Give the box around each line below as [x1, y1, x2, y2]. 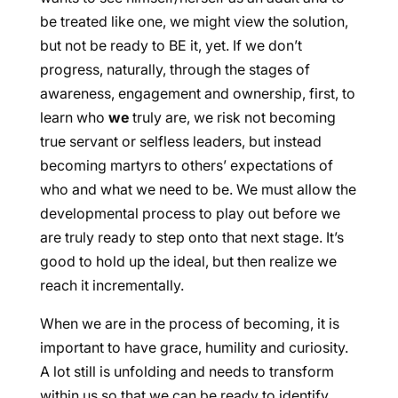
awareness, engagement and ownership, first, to [39, 84, 355, 102]
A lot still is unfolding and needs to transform [39, 362, 334, 380]
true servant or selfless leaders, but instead [39, 132, 322, 150]
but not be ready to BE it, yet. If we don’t [39, 36, 302, 54]
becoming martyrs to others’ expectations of [39, 156, 333, 174]
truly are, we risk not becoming [128, 108, 336, 126]
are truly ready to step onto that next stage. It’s [39, 228, 344, 246]
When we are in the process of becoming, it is [39, 314, 339, 332]
